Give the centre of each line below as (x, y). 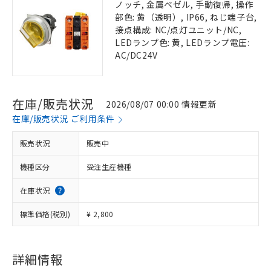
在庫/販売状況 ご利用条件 (64, 119)
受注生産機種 (109, 167)
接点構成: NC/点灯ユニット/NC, (178, 30)
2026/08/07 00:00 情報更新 (162, 104)
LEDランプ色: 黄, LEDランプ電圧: (182, 42)
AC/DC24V (136, 55)
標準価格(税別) (45, 214)
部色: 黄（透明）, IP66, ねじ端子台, (186, 17)
